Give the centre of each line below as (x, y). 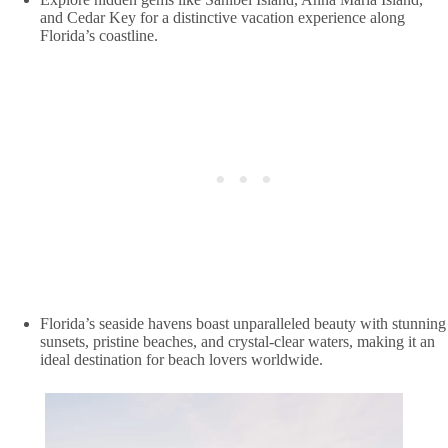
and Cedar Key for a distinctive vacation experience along (222, 17)
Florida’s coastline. (99, 35)
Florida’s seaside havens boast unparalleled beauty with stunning (243, 323)
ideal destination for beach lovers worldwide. (181, 359)
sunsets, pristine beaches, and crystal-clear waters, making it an (237, 341)
